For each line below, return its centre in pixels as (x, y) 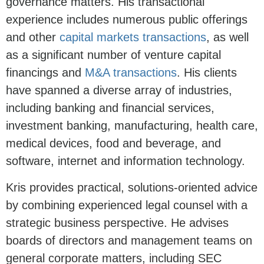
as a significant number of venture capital (113, 55)
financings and (45, 73)
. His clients (207, 73)
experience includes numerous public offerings (127, 20)
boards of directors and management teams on (129, 241)
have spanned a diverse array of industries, (119, 90)
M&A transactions (131, 73)
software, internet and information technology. (126, 161)
